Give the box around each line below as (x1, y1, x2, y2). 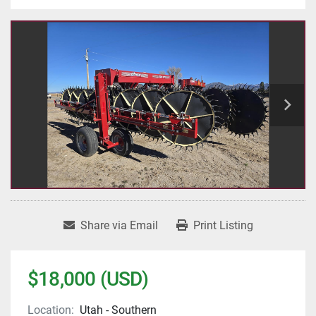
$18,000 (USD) (28, 267, 149, 291)
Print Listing (193, 219, 253, 233)
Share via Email (80, 219, 158, 233)
